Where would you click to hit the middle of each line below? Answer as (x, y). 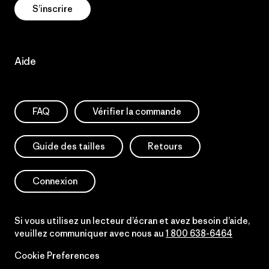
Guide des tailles (69, 146)
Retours (165, 146)
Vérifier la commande (137, 111)
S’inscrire (53, 9)
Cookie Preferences (57, 255)
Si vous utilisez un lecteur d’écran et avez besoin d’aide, (132, 221)
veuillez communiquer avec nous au (90, 233)
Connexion (55, 181)
